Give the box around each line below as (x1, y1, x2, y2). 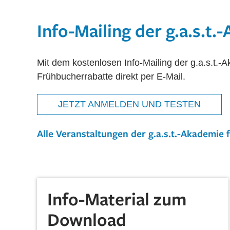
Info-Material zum (47, 186, 186, 210)
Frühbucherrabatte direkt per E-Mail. (37, 71, 185, 82)
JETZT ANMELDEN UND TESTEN (58, 99, 201, 109)
